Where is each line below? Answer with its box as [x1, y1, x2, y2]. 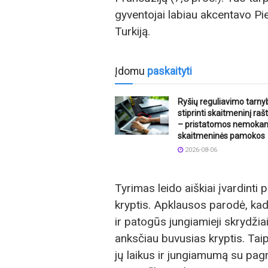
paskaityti [147, 65, 192, 77]
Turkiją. [115, 25, 150, 39]
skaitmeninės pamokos [178, 130, 265, 141]
